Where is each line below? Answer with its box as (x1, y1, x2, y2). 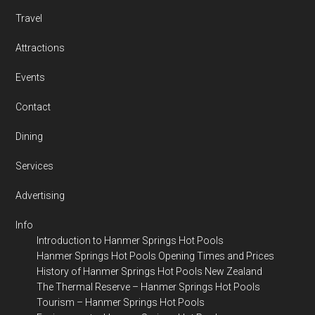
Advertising (15, 190, 65, 201)
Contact (15, 101, 51, 112)
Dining (15, 131, 44, 142)
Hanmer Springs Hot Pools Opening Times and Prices (37, 250, 275, 262)
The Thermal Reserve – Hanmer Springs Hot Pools (37, 281, 261, 292)
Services (15, 160, 54, 172)
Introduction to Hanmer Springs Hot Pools (37, 235, 224, 246)
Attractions (15, 42, 65, 53)
